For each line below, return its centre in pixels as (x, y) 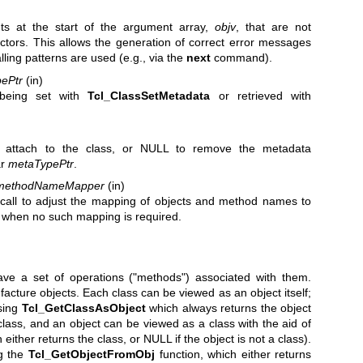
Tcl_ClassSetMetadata (149, 95)
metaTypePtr (41, 163)
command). (242, 58)
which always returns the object (228, 307)
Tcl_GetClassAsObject (83, 307)
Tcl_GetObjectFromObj (92, 354)
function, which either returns (233, 354)
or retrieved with (261, 95)
